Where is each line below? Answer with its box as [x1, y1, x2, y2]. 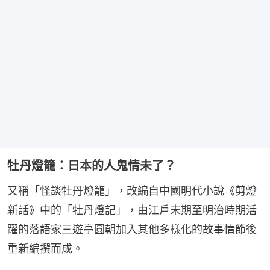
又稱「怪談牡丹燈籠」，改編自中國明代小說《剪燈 [7, 184, 257, 197]
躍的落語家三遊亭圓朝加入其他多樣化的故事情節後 [7, 222, 257, 236]
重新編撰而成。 [7, 242, 83, 255]
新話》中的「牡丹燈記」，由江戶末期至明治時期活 [7, 203, 257, 216]
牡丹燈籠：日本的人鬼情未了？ [7, 158, 176, 173]
